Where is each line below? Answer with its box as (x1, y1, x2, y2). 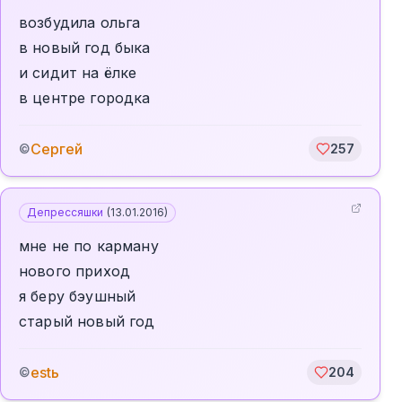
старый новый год (19, 312, 155, 330)
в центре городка (19, 89, 151, 107)
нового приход (19, 262, 131, 280)
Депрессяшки (27, 205, 103, 219)
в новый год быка (19, 39, 151, 57)
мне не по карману (19, 237, 159, 255)
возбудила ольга (19, 13, 141, 31)
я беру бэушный (19, 287, 136, 305)
